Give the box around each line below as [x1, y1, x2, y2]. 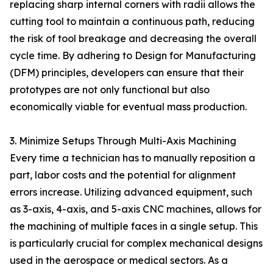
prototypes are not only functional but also [10, 83, 210, 96]
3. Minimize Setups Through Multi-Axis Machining [10, 135, 236, 147]
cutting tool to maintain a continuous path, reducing [10, 15, 255, 27]
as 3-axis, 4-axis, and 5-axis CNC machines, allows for [10, 203, 261, 215]
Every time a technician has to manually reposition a [10, 152, 255, 164]
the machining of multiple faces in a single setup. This [10, 220, 258, 232]
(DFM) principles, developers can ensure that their [10, 66, 244, 79]
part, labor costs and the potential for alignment [10, 169, 236, 181]
